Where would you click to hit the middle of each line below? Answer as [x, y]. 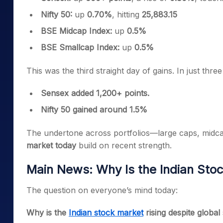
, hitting [127, 14]
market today [51, 145]
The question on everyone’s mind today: [102, 190]
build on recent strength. [124, 145]
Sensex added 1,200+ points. [95, 93]
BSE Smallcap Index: [80, 47]
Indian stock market [106, 213]
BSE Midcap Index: [76, 31]
